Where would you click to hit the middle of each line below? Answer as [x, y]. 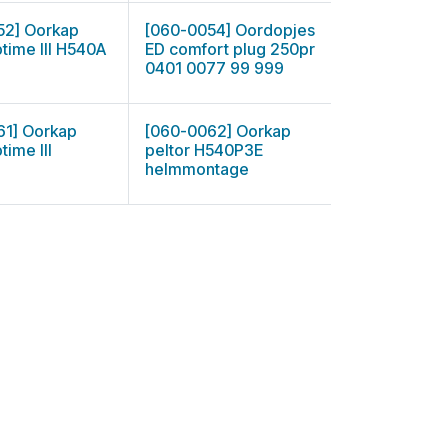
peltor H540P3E [203, 150]
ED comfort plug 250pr [229, 49]
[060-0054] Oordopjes [229, 30]
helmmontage [196, 169]
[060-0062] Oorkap [217, 131]
